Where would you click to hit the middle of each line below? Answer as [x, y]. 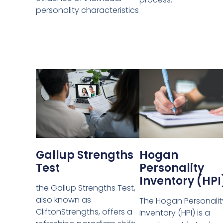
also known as [63, 200]
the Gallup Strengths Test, [86, 188]
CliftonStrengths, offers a [84, 212]
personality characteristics [87, 10]
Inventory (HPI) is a [175, 213]
